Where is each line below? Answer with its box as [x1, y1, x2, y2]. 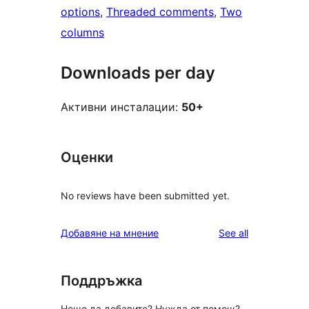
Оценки [61, 149, 113, 166]
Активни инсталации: [61, 100, 181, 114]
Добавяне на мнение [61, 226, 159, 239]
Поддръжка [61, 272, 142, 289]
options [61, 5, 100, 19]
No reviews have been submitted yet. [61, 189, 230, 201]
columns [61, 26, 104, 40]
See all [219, 226, 248, 239]
